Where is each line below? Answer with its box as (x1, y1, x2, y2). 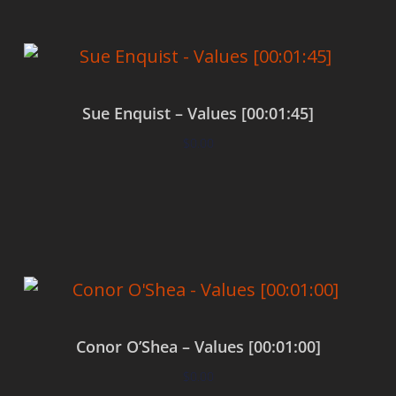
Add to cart (165, 186, 231, 203)
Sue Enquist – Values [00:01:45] (82, 102, 314, 124)
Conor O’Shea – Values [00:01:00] (75, 335, 321, 357)
